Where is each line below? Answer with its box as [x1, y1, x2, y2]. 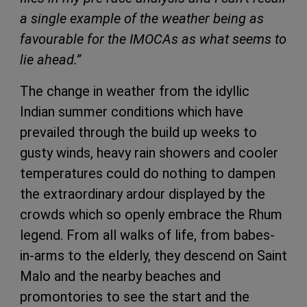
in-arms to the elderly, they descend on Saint [20, 247, 287, 264]
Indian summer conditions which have [20, 103, 243, 120]
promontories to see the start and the [20, 288, 249, 305]
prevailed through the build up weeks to [20, 123, 257, 140]
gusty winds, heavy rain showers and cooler [20, 144, 278, 161]
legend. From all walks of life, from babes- [20, 226, 275, 243]
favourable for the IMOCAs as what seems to [20, 30, 286, 47]
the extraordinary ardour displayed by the [20, 185, 265, 202]
